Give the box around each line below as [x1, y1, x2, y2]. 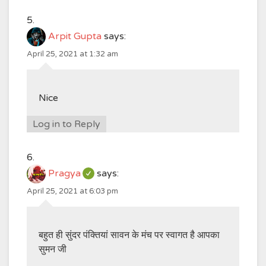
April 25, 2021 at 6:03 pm [27, 186, 118, 196]
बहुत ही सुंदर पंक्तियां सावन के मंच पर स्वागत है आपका [39, 229, 220, 241]
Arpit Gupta [48, 30, 102, 43]
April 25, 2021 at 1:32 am [27, 49, 118, 59]
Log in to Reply [33, 118, 100, 130]
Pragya [48, 167, 81, 180]
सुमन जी [39, 243, 66, 255]
